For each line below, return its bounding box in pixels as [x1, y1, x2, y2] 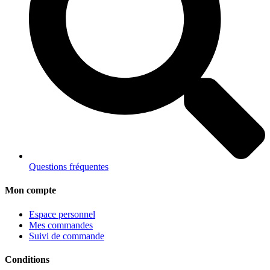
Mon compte [5, 185, 56, 196]
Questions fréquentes [29, 162, 108, 172]
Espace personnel [29, 209, 95, 219]
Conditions [5, 254, 49, 265]
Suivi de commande [29, 230, 104, 241]
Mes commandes [29, 219, 93, 230]
